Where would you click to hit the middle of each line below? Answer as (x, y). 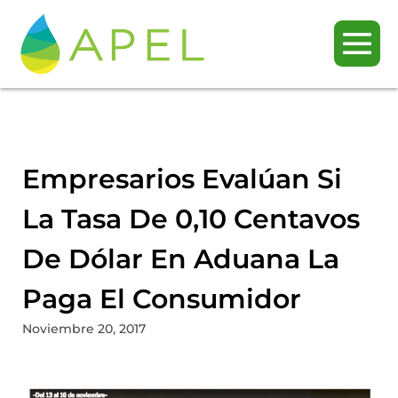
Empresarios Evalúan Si (182, 179)
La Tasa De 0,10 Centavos (191, 219)
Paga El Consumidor (162, 298)
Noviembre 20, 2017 (84, 328)
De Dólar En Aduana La (181, 259)
